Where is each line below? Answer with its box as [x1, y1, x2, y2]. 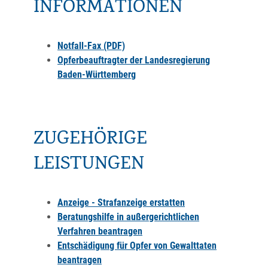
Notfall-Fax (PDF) [57, 40, 125, 51]
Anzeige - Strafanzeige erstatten [57, 197, 185, 208]
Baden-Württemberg [57, 69, 136, 80]
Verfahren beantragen [57, 226, 142, 237]
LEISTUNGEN [33, 151, 144, 179]
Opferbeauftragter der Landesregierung [57, 54, 210, 66]
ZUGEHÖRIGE [33, 126, 147, 154]
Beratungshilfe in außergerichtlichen [57, 211, 199, 223]
